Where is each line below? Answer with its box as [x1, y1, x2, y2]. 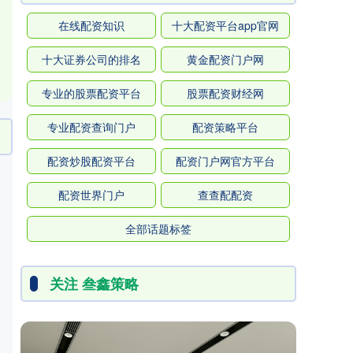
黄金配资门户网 [186, 50, 264, 67]
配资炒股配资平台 [47, 152, 136, 169]
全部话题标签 [125, 220, 191, 236]
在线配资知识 [58, 17, 125, 33]
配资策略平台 [191, 118, 258, 135]
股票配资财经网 [186, 84, 264, 101]
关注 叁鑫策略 [50, 273, 139, 294]
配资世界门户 [58, 186, 125, 203]
